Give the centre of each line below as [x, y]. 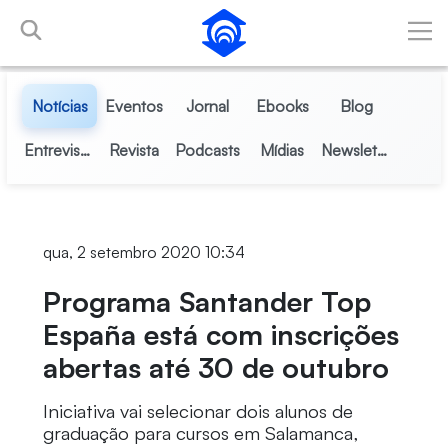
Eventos [133, 106]
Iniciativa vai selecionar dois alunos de [197, 411]
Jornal [208, 106]
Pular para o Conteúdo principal [118, 19]
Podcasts [208, 150]
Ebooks [282, 106]
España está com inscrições [220, 334]
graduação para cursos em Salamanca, [200, 433]
